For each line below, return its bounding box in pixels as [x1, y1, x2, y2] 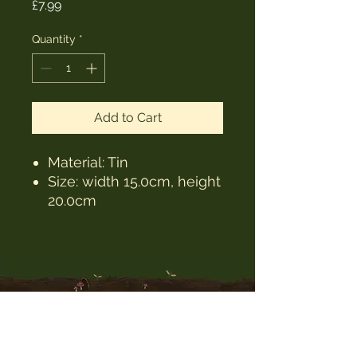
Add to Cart [93, 109, 162, 125]
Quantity [32, 32, 76, 45]
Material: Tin [48, 153, 128, 171]
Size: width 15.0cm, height [48, 172, 221, 190]
